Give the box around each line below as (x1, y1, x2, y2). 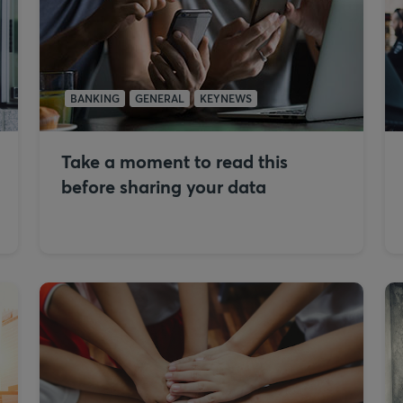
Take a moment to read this (61, 149, 288, 174)
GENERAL (135, 91, 184, 105)
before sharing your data (61, 175, 266, 199)
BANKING (70, 91, 120, 105)
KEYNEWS (200, 91, 252, 105)
